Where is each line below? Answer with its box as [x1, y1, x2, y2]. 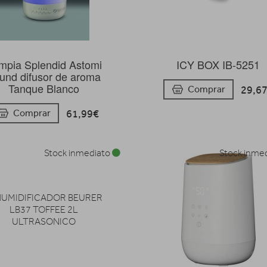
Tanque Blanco [8, 80, 79, 96]
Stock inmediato [44, 148, 113, 159]
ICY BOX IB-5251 [176, 56, 260, 72]
